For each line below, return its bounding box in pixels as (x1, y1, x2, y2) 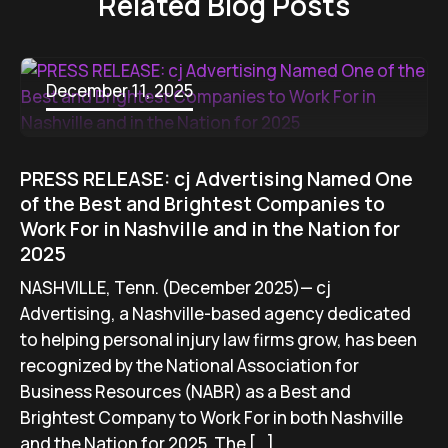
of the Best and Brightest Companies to (20, 191, 385, 217)
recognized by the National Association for (20, 354, 359, 377)
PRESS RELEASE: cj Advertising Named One (20, 166, 413, 192)
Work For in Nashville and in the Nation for (20, 216, 400, 242)
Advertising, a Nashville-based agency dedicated (20, 302, 411, 325)
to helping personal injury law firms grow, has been (20, 328, 417, 351)
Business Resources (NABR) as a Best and (20, 380, 351, 403)
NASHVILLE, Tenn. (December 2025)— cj (20, 276, 331, 299)
